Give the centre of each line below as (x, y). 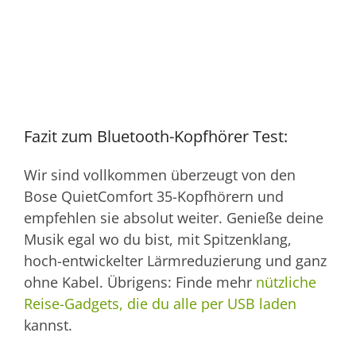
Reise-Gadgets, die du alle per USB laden (160, 303)
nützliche (286, 282)
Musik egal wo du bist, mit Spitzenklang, (158, 239)
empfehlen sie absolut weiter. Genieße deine (174, 217)
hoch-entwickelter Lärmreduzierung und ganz (175, 260)
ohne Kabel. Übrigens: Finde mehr (140, 282)
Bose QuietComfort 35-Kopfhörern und (154, 196)
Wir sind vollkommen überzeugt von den (160, 174)
